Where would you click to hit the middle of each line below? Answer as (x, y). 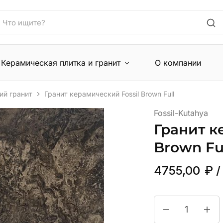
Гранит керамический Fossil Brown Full (109, 94)
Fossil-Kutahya (181, 113)
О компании (178, 62)
